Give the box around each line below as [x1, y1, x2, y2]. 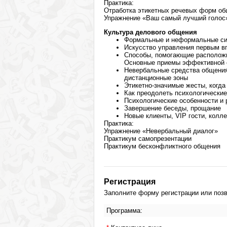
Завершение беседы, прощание [124, 104, 221, 112]
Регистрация [104, 177, 156, 186]
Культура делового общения [104, 28, 197, 36]
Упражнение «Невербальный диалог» [104, 127, 218, 135]
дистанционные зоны [124, 74, 188, 82]
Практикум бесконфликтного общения [104, 142, 220, 150]
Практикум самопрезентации [104, 135, 192, 142]
